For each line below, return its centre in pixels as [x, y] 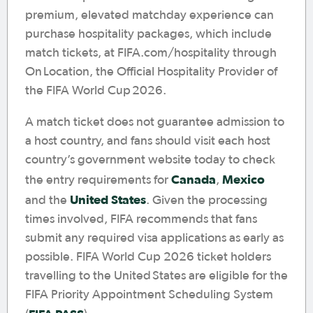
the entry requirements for [98, 180]
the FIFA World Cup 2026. [96, 91]
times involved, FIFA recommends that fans [141, 219]
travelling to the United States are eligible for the [156, 276]
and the [48, 201]
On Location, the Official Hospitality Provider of [151, 72]
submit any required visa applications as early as [154, 238]
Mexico [243, 179]
